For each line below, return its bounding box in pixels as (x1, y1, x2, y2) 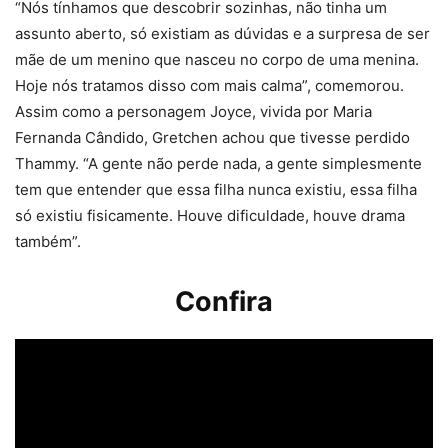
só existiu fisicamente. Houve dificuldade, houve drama (15, 206, 405, 226)
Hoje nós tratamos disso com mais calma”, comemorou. (15, 76, 404, 96)
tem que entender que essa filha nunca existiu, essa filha (15, 180, 417, 200)
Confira (175, 285, 273, 319)
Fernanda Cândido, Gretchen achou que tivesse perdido (15, 128, 410, 148)
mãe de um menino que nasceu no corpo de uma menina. (15, 50, 419, 70)
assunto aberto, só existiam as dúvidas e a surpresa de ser (15, 24, 430, 44)
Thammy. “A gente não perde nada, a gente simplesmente (15, 154, 422, 174)
